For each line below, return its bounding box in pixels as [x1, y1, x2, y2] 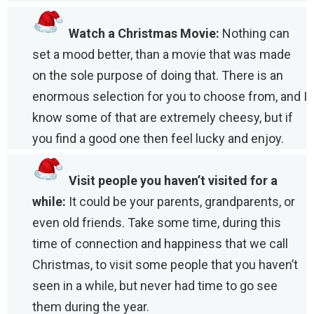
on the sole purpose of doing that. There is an [32, 67, 283, 83]
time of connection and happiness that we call [32, 235, 288, 251]
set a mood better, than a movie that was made [32, 46, 291, 62]
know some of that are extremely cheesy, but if [32, 109, 293, 125]
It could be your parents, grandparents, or [66, 193, 295, 209]
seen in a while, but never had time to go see [32, 278, 278, 293]
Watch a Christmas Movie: [69, 25, 219, 41]
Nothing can [219, 25, 289, 41]
